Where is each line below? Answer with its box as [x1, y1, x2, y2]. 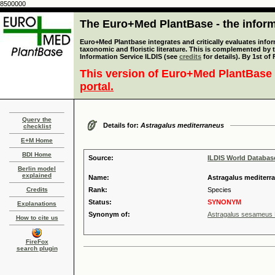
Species [207, 186, 231, 193]
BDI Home [22, 151, 52, 158]
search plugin [16, 245, 58, 252]
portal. [80, 80, 114, 93]
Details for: [103, 122, 141, 129]
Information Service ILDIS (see [80, 53, 179, 60]
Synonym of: [88, 211, 130, 218]
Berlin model [18, 165, 56, 172]
